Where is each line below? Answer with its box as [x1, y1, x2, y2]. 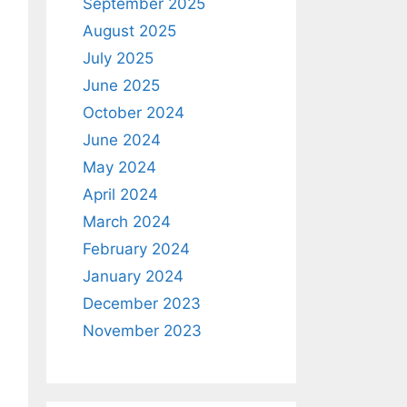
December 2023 [83, 293, 201, 313]
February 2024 [83, 239, 190, 258]
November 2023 [83, 321, 202, 340]
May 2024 [83, 157, 156, 176]
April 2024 [83, 184, 158, 203]
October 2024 [83, 103, 184, 122]
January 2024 [83, 266, 184, 285]
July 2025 [83, 48, 154, 67]
